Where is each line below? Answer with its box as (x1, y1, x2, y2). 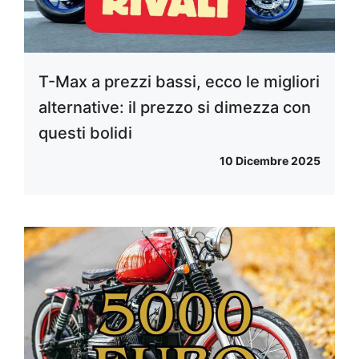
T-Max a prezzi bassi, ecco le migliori (38, 71, 320, 91)
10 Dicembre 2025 (220, 153, 321, 167)
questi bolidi (38, 123, 132, 143)
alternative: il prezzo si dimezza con (38, 97, 311, 117)
